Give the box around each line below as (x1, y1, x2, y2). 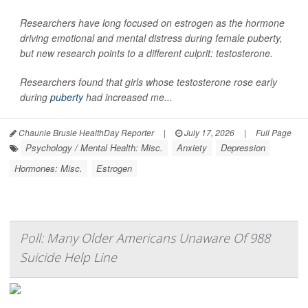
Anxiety (177, 141, 207, 154)
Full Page (256, 126, 291, 138)
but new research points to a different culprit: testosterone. (20, 46, 276, 60)
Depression (221, 141, 265, 154)
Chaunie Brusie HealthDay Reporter (16, 126, 154, 138)
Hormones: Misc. (14, 162, 82, 175)
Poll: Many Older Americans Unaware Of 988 (20, 230, 270, 246)
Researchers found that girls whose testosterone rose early (20, 75, 277, 89)
